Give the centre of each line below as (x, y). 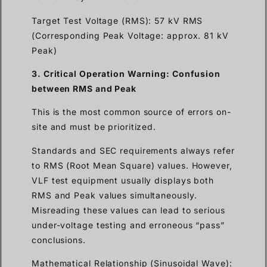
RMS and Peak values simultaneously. (114, 195)
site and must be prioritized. (94, 127)
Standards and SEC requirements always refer (133, 150)
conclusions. (59, 240)
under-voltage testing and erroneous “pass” (128, 225)
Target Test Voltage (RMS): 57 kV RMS (117, 20)
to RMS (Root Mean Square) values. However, (132, 165)
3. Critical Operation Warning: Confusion (126, 74)
